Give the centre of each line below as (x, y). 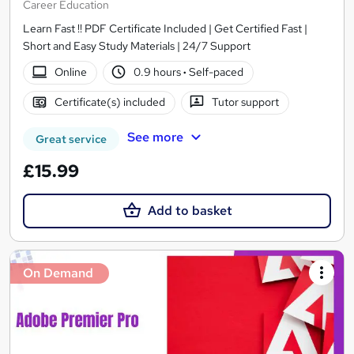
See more (155, 137)
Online (70, 72)
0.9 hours (159, 72)
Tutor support (246, 102)
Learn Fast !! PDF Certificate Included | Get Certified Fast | (165, 28)
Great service (71, 139)
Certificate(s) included (109, 102)
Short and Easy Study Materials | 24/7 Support (137, 45)
